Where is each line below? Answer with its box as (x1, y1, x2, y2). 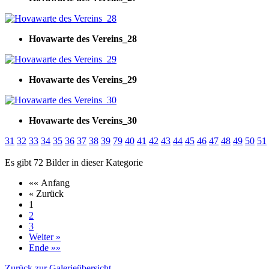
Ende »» (29, 242, 61, 253)
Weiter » (29, 231, 61, 242)
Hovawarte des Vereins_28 (29, 33, 137, 44)
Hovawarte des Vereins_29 (29, 74, 137, 85)
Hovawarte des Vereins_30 (29, 115, 137, 125)
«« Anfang (29, 177, 70, 188)
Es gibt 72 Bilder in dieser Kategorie (5, 157, 143, 168)
